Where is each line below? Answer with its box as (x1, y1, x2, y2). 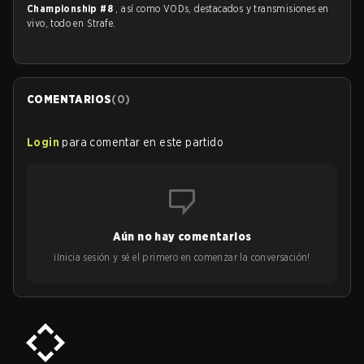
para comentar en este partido (62, 136, 224, 149)
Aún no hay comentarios (112, 230, 252, 243)
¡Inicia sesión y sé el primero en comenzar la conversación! (54, 251, 310, 263)
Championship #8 (27, 2, 116, 15)
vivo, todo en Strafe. (27, 17, 116, 29)
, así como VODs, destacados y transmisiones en (115, 2, 329, 15)
